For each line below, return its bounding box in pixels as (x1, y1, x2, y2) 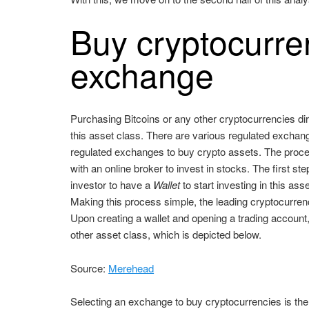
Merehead (108, 260, 154, 275)
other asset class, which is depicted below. (70, 227, 262, 242)
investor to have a (70, 177, 154, 192)
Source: (70, 260, 109, 275)
